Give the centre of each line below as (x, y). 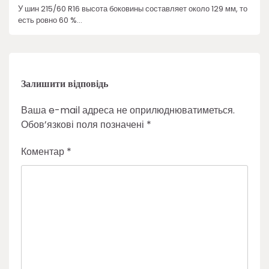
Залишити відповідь (65, 84)
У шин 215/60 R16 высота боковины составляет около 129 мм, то (133, 8)
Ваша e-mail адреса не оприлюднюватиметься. (128, 110)
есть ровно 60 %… (50, 20)
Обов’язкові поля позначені (84, 125)
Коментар (44, 152)
